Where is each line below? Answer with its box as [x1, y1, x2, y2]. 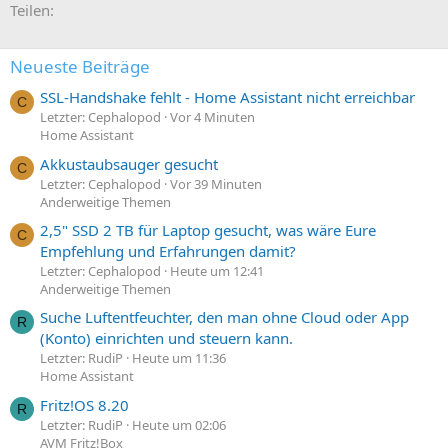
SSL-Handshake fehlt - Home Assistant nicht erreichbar [40, 87, 415, 108]
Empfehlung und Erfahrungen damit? [40, 240, 296, 261]
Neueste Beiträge [10, 55, 150, 78]
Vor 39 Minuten [170, 174, 262, 193]
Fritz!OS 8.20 [40, 394, 129, 415]
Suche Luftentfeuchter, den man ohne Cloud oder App [40, 307, 409, 328]
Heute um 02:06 [132, 415, 226, 434]
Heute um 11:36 [132, 349, 226, 368]
